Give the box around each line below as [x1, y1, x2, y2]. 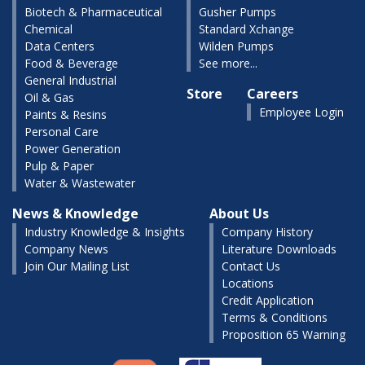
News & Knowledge [12, 204, 139, 222]
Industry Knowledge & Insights [24, 224, 185, 240]
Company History [222, 224, 313, 240]
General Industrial [24, 73, 117, 88]
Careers [247, 85, 298, 103]
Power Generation [24, 141, 121, 156]
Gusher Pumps [199, 4, 276, 20]
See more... [199, 55, 257, 71]
